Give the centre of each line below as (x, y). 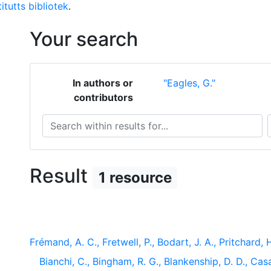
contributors (103, 97)
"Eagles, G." (189, 83)
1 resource (135, 178)
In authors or (103, 83)
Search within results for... (101, 121)
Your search (84, 39)
